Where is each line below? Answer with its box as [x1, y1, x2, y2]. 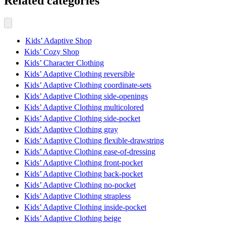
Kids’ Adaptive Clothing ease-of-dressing [24, 147, 155, 156]
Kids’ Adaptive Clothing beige [24, 214, 121, 223]
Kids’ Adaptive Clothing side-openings [24, 92, 148, 101]
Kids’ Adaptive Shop [25, 36, 92, 45]
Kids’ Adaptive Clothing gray [24, 125, 118, 134]
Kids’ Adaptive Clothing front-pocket [24, 158, 143, 167]
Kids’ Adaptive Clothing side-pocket [24, 114, 140, 123]
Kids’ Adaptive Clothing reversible [24, 70, 135, 79]
